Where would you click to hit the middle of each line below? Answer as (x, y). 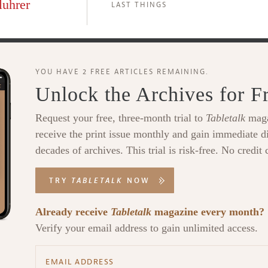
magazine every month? (208, 212)
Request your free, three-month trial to (121, 118)
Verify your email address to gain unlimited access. (147, 228)
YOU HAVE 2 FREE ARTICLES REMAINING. (122, 72)
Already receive (73, 212)
